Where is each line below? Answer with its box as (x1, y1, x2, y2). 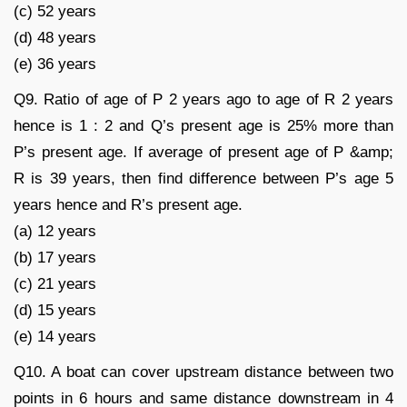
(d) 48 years (14, 28, 96, 46)
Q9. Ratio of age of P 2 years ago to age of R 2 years (14, 90, 393, 108)
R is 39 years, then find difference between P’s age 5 (14, 169, 393, 187)
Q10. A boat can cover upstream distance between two (14, 362, 393, 381)
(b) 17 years (14, 248, 96, 266)
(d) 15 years (14, 301, 96, 319)
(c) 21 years (14, 274, 96, 293)
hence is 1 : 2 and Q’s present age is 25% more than (14, 116, 393, 134)
